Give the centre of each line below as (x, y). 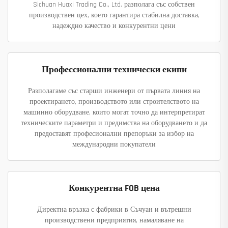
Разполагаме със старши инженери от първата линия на (114, 91)
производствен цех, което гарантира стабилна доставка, (114, 16)
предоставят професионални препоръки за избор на (114, 134)
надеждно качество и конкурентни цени (114, 26)
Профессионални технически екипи (114, 70)
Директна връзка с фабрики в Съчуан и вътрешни (114, 210)
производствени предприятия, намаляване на (114, 221)
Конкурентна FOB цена (114, 188)
